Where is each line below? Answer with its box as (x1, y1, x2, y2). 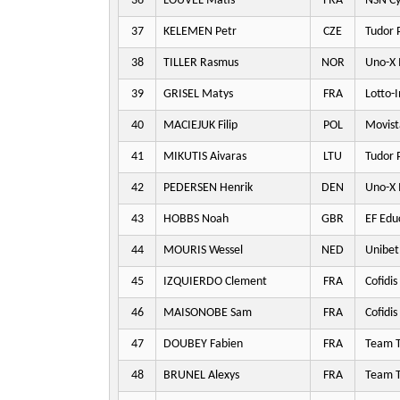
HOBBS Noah (163, 212, 229, 226)
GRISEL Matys (163, 87, 233, 101)
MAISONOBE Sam (163, 306, 252, 320)
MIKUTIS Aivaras (163, 150, 246, 163)
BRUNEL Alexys (163, 369, 239, 382)
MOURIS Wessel (163, 244, 243, 257)
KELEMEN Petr (163, 25, 237, 38)
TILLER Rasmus (163, 56, 238, 70)
